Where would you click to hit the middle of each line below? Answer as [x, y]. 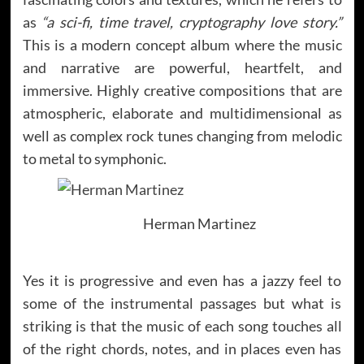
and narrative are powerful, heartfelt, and [182, 67]
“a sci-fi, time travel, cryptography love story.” [192, 22]
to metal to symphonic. [94, 158]
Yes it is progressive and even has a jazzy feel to [182, 281]
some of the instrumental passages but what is [182, 303]
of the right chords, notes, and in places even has [182, 349]
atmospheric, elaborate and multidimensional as [182, 113]
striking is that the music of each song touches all [182, 326]
